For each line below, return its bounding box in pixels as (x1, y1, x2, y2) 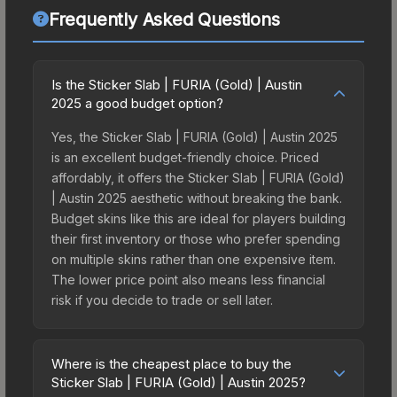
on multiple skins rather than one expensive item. (51, 251, 336, 267)
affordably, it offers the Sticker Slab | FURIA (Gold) (51, 169, 345, 185)
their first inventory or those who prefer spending (51, 230, 340, 246)
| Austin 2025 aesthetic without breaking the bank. (51, 190, 342, 206)
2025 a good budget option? (51, 94, 223, 112)
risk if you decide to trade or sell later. (51, 292, 273, 307)
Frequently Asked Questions (48, 8, 280, 30)
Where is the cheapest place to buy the (51, 354, 292, 372)
